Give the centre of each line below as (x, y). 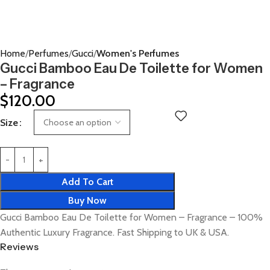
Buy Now (87, 200)
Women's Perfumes (138, 53)
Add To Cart (87, 182)
